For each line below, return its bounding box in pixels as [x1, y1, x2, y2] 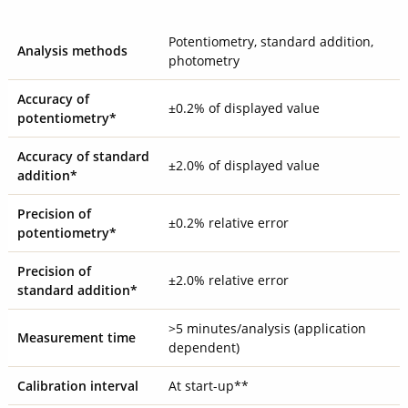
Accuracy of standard [16, 147, 149, 165]
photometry [168, 51, 240, 69]
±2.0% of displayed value [168, 156, 320, 174]
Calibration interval [16, 376, 138, 394]
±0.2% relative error [168, 213, 289, 231]
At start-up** [168, 376, 249, 394]
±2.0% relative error [168, 270, 289, 289]
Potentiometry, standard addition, [168, 32, 373, 50]
